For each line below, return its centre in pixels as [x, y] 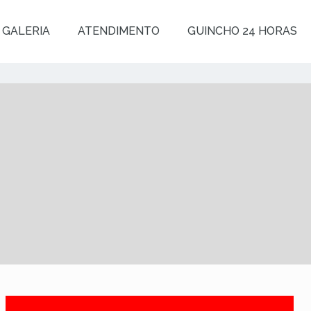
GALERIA [26, 31]
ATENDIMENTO [119, 31]
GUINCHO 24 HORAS [242, 31]
